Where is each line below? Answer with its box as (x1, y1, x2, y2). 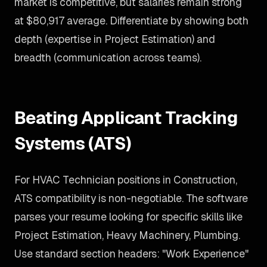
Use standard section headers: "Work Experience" (14, 247, 249, 260)
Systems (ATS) (14, 132, 132, 154)
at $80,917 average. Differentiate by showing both (14, 14, 249, 27)
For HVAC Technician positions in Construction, (14, 173, 237, 187)
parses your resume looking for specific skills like (14, 210, 243, 223)
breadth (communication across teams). (14, 51, 201, 64)
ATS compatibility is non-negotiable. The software (14, 191, 248, 205)
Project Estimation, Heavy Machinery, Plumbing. (14, 228, 240, 242)
